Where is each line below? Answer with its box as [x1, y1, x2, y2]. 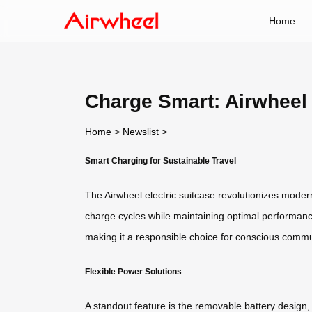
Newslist [123, 125, 159, 137]
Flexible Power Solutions [85, 266, 182, 276]
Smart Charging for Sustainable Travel [85, 155, 236, 165]
